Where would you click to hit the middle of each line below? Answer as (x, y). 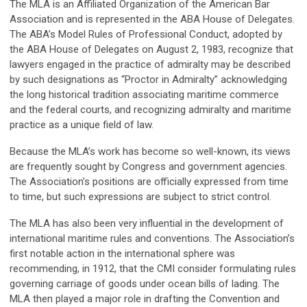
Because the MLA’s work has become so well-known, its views (150, 151)
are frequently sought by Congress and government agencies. (148, 167)
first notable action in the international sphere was (122, 254)
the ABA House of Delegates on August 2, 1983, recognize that (151, 49)
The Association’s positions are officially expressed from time (149, 182)
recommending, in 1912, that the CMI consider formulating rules (153, 269)
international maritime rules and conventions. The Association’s (152, 238)
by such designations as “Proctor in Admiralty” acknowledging (148, 79)
